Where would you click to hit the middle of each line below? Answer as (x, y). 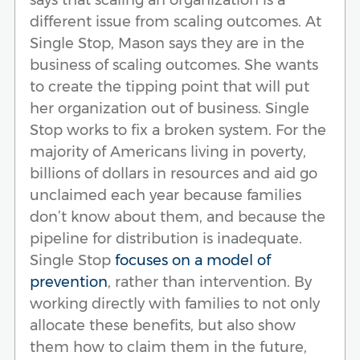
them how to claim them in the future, (168, 347)
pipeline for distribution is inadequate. (166, 238)
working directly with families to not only (175, 303)
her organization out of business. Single (170, 108)
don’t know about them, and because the (178, 217)
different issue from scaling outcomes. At (176, 21)
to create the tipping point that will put (170, 86)
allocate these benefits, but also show (163, 325)
